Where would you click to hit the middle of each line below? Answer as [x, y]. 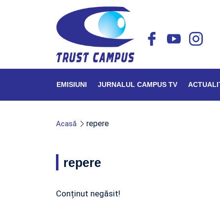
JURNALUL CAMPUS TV [137, 84]
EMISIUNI [72, 84]
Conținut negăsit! [88, 193]
